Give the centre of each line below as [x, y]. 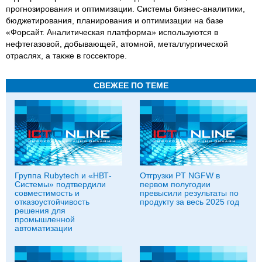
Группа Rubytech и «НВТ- [63, 175]
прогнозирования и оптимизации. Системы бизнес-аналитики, [125, 9]
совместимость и [47, 193]
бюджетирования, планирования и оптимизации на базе [115, 20]
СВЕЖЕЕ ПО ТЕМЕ [131, 85]
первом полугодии [175, 184]
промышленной [45, 219]
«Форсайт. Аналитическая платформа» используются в [112, 32]
